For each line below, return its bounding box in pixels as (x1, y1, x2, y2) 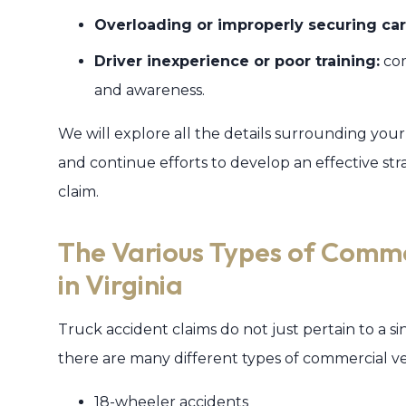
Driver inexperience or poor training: (94, 53, 380, 70)
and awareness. (94, 82, 205, 99)
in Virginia (58, 267, 183, 302)
